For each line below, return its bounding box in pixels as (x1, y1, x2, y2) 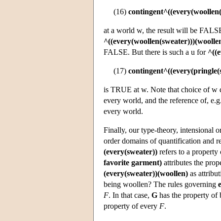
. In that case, (109, 190, 151, 199)
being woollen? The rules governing (104, 180, 218, 188)
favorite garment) (104, 158, 162, 167)
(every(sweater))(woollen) (104, 169, 188, 178)
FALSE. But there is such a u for (104, 47, 208, 56)
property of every (104, 201, 159, 210)
